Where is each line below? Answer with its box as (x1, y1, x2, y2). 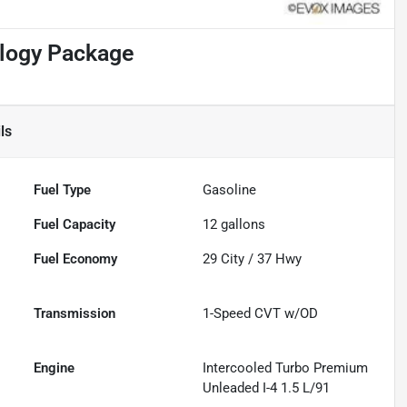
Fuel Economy (34, 251, 118, 268)
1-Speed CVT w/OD (203, 305, 319, 323)
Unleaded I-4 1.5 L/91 (203, 380, 331, 397)
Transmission (34, 305, 116, 323)
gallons (217, 216, 266, 233)
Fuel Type (34, 182, 92, 199)
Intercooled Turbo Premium (203, 360, 369, 377)
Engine (34, 360, 75, 377)
